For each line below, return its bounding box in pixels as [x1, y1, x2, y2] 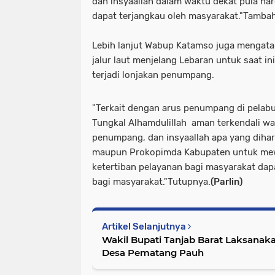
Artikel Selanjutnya [102, 221, 188, 233]
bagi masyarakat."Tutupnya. [92, 176, 211, 188]
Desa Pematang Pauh [102, 247, 204, 259]
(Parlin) [211, 176, 242, 188]
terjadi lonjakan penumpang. [92, 69, 214, 81]
